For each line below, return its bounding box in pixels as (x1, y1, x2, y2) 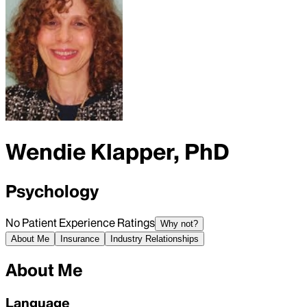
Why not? (160, 218, 198, 229)
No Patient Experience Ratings (5, 215, 155, 230)
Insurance (60, 233, 99, 244)
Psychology (5, 180, 99, 202)
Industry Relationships (110, 233, 199, 244)
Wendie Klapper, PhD (5, 138, 230, 167)
